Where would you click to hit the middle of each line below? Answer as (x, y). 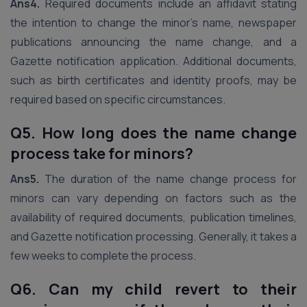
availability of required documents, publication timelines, (153, 217)
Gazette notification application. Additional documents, (153, 61)
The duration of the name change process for (170, 179)
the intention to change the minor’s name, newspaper (153, 23)
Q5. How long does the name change (153, 133)
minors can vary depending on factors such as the (153, 198)
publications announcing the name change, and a (153, 42)
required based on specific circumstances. (118, 99)
